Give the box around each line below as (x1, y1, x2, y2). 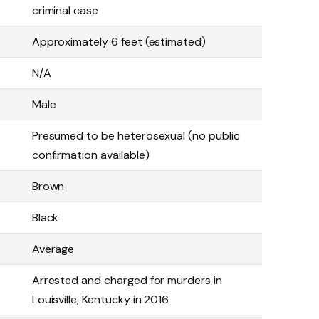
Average (31, 241, 75, 257)
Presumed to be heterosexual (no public (31, 128, 240, 144)
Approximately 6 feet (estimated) (31, 34, 206, 50)
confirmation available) (31, 147, 150, 163)
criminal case (31, 3, 99, 19)
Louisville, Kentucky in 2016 (31, 292, 169, 308)
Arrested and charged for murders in (31, 273, 222, 288)
